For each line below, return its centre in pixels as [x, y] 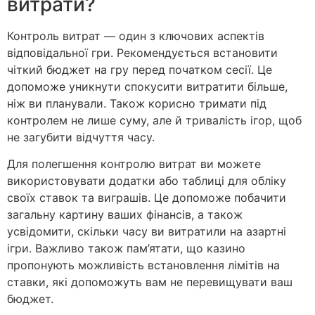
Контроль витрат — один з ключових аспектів [136, 36]
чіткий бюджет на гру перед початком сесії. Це [140, 69]
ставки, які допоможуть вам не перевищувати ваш [150, 282]
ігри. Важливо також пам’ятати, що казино [126, 248]
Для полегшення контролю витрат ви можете [134, 163]
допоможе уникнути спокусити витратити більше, [147, 86]
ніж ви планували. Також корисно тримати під [137, 103]
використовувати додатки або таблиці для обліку [147, 180]
